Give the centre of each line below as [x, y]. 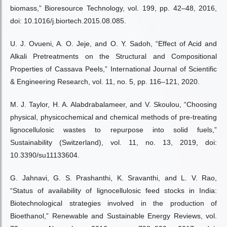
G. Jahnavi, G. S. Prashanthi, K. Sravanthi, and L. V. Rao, [113, 178]
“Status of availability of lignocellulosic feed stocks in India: [113, 191]
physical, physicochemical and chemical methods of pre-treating [113, 117]
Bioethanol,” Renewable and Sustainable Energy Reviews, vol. [113, 216]
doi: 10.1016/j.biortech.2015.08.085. [68, 21]
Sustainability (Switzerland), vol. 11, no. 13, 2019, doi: [113, 142]
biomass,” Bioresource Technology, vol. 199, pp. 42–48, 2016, [113, 8]
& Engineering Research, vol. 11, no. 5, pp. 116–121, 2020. [105, 82]
